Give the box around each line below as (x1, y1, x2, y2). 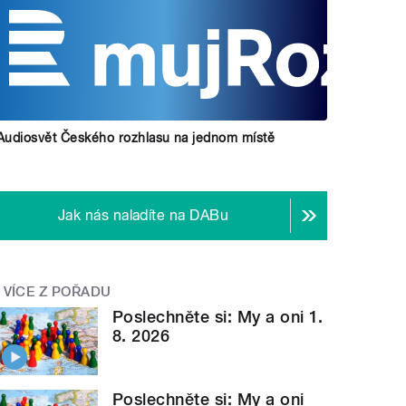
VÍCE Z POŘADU (3, 283, 111, 300)
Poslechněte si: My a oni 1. (112, 307, 324, 327)
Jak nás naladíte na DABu (57, 206, 229, 224)
